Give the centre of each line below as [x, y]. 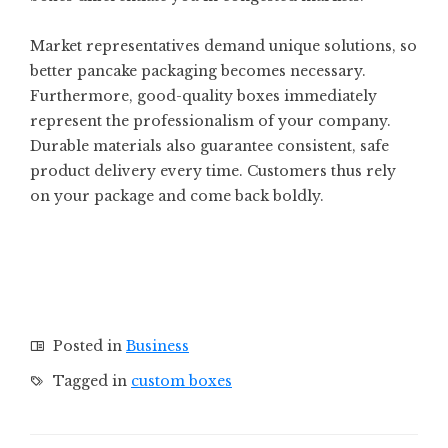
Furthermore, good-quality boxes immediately [203, 95]
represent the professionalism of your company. [210, 120]
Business [157, 345]
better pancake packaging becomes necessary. [198, 70]
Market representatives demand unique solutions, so [223, 45]
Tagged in [90, 380]
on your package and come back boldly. [177, 195]
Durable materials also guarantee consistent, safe [209, 145]
